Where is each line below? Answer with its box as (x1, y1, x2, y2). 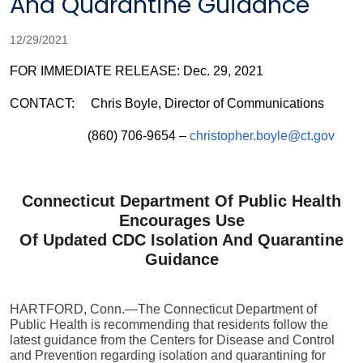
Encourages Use (118, 211, 245, 229)
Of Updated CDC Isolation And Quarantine (19, 230, 344, 249)
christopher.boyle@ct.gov (190, 128, 335, 143)
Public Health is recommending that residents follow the (10, 317, 328, 331)
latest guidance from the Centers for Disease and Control (10, 332, 335, 347)
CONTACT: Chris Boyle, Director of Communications (10, 96, 324, 110)
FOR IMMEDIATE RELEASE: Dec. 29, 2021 (10, 63, 263, 78)
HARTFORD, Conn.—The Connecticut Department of (10, 301, 317, 316)
